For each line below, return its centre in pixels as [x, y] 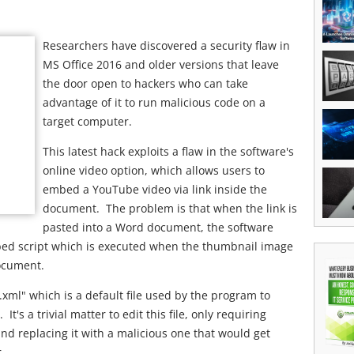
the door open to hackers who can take [145, 83]
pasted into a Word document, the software [158, 227]
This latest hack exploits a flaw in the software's [168, 151]
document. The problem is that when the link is [170, 208]
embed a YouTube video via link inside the [155, 189]
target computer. [87, 121]
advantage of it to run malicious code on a [154, 102]
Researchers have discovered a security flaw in [166, 45]
